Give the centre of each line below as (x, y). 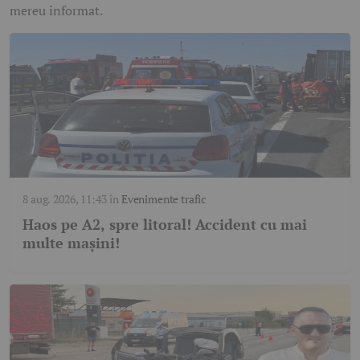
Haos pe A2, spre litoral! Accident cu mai (165, 224)
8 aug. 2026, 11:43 (65, 198)
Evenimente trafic (164, 198)
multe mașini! (71, 242)
